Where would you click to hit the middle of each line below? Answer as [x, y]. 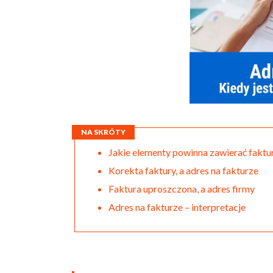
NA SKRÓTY [103, 132]
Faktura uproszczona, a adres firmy [182, 188]
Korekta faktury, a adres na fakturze [183, 170]
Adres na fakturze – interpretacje [177, 207]
